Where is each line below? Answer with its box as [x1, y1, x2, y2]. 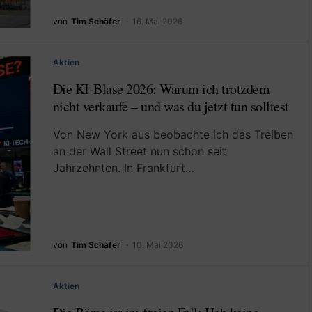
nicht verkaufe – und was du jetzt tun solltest [52, 97, 289, 116]
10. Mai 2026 [132, 239, 183, 250]
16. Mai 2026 [132, 16, 182, 27]
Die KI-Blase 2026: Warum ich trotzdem [52, 79, 270, 99]
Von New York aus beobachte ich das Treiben [52, 127, 293, 142]
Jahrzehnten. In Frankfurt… [52, 161, 194, 175]
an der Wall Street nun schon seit [52, 144, 226, 159]
